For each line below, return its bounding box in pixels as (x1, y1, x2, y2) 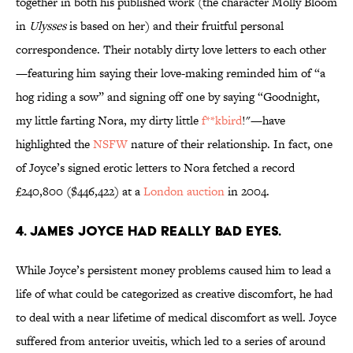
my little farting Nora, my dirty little (16, 112, 202, 129)
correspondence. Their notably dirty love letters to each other (16, 41, 326, 58)
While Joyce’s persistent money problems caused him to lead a (16, 262, 331, 279)
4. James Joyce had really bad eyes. (16, 222, 284, 240)
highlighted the (16, 136, 93, 153)
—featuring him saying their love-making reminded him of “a (16, 65, 325, 82)
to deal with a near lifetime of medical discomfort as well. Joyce (16, 309, 336, 326)
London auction (143, 183, 225, 200)
